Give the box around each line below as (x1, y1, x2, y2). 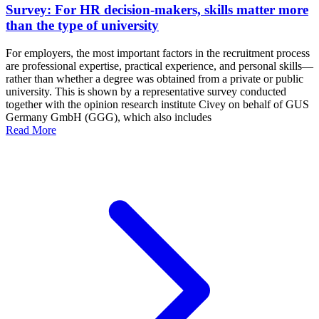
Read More (6, 124, 56, 137)
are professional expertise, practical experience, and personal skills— (6, 60, 313, 73)
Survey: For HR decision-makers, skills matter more (6, 2, 308, 18)
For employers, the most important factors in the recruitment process (6, 47, 310, 60)
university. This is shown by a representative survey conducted (6, 85, 286, 98)
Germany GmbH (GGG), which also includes (6, 111, 211, 124)
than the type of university (6, 18, 159, 33)
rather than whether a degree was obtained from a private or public (6, 73, 303, 85)
